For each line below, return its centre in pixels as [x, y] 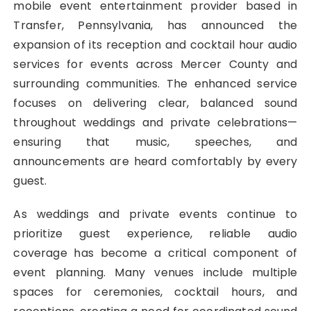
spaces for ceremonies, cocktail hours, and [155, 292]
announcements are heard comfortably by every [155, 162]
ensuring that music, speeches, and [155, 142]
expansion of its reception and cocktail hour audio [155, 45]
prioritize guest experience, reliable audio [155, 234]
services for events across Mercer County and [155, 65]
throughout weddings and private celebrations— [155, 123]
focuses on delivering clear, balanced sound [155, 103]
